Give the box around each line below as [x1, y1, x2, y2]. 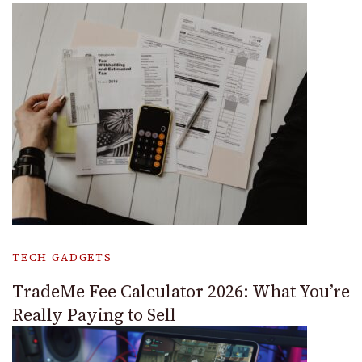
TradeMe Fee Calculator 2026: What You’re [12, 279, 350, 303]
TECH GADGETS [12, 250, 112, 264]
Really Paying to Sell [12, 302, 176, 326]
